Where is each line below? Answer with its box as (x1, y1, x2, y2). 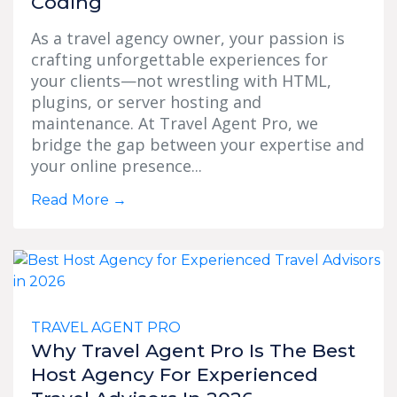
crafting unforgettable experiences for (31, 48, 328, 70)
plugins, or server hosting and (31, 90, 261, 113)
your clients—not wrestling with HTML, (31, 69, 331, 91)
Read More (31, 191, 113, 208)
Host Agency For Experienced (31, 362, 318, 385)
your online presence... (31, 154, 202, 176)
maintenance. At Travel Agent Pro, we (31, 112, 318, 134)
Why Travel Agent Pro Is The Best (31, 339, 355, 362)
